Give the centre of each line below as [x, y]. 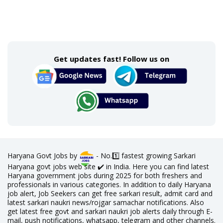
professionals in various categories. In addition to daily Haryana [109, 184]
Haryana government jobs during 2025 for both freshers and [105, 175]
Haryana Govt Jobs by [43, 156]
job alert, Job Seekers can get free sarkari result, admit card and [110, 193]
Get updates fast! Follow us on [111, 59]
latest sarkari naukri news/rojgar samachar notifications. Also [106, 202]
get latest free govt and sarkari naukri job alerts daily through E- [110, 211]
